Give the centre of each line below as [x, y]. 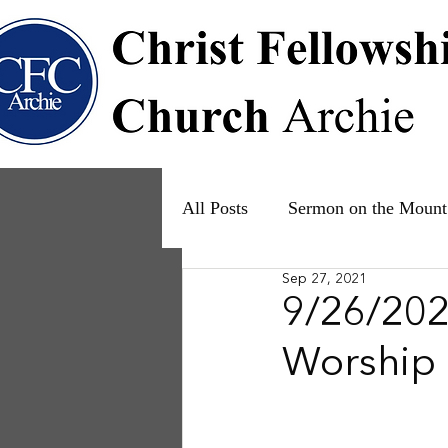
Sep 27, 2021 [324, 279]
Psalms [247, 287]
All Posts [215, 207]
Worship [359, 365]
